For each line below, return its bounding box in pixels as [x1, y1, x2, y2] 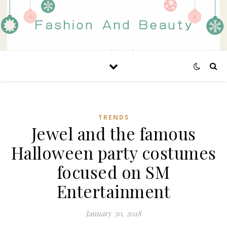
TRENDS [98, 113, 129, 122]
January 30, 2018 [86, 208, 141, 218]
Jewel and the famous [31, 122, 196, 144]
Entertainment [56, 180, 171, 202]
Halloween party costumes [11, 141, 216, 164]
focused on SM [57, 161, 170, 183]
